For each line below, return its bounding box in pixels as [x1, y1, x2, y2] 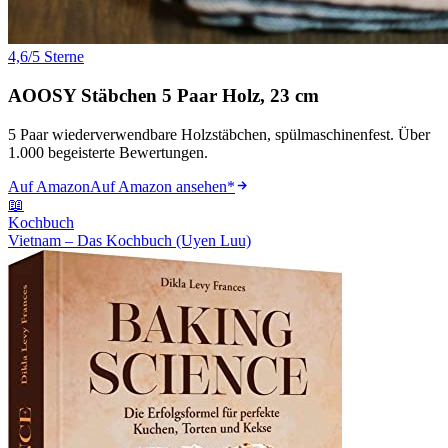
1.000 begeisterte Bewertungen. [8, 143, 208, 161]
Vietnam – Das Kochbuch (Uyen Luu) [8, 231, 251, 249]
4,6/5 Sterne [8, 48, 84, 66]
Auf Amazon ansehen [90, 177, 227, 195]
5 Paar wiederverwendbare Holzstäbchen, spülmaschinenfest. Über [8, 125, 430, 143]
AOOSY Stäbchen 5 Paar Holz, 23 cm [8, 85, 319, 107]
